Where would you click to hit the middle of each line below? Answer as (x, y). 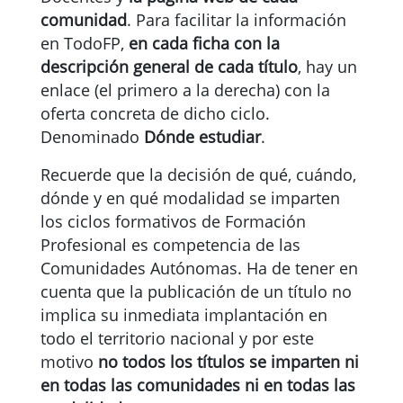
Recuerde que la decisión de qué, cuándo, (198, 175)
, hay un (327, 67)
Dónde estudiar (202, 137)
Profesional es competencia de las (170, 245)
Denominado (92, 137)
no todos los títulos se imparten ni (228, 362)
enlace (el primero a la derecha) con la (185, 90)
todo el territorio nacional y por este (177, 338)
